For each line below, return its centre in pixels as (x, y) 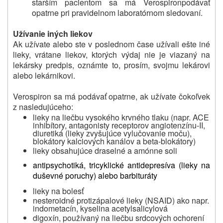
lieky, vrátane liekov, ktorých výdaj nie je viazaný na (111, 54)
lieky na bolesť (58, 191)
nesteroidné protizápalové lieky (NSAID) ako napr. (121, 200)
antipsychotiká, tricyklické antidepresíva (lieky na (121, 165)
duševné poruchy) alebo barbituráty (95, 175)
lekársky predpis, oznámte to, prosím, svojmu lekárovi (111, 65)
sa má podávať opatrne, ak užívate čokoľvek (132, 96)
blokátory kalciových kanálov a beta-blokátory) (114, 141)
